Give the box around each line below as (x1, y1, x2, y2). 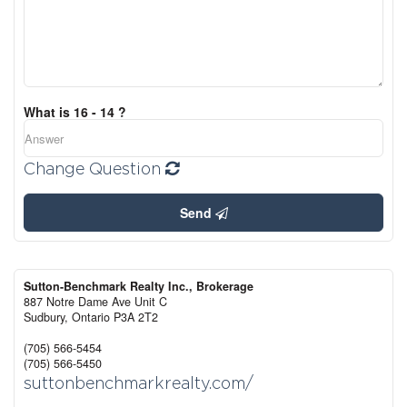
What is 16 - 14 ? (24, 103, 126, 122)
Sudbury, (24, 309, 72, 326)
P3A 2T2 (114, 309, 158, 326)
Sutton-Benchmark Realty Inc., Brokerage (24, 278, 253, 295)
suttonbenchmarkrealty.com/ (24, 373, 253, 393)
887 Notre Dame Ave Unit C (24, 293, 167, 311)
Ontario (72, 309, 110, 326)
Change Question (24, 159, 165, 179)
